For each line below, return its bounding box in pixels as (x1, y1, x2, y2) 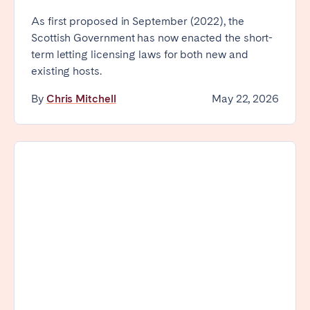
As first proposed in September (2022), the (31, 15, 244, 28)
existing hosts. (31, 64, 102, 78)
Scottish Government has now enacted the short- (31, 31, 273, 45)
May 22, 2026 (211, 92, 279, 106)
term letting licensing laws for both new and (31, 48, 248, 62)
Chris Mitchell (46, 92, 116, 106)
